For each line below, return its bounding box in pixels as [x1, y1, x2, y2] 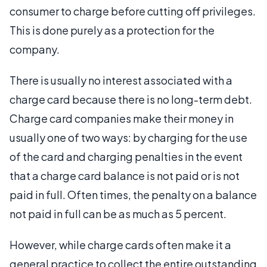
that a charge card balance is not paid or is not [10, 168, 240, 182]
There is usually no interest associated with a [10, 73, 232, 87]
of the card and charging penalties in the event [10, 149, 243, 163]
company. [10, 42, 60, 56]
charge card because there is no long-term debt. [10, 92, 252, 106]
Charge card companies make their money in [10, 111, 234, 125]
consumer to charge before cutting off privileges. [10, 4, 256, 18]
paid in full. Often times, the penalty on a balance [10, 187, 257, 201]
